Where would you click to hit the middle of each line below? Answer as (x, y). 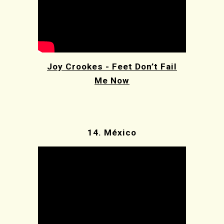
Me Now (112, 81)
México (120, 133)
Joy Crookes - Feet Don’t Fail (112, 67)
